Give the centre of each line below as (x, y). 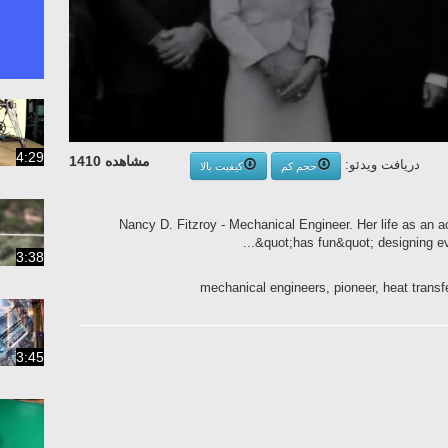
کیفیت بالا (221, 165)
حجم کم (299, 165)
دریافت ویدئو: (380, 165)
